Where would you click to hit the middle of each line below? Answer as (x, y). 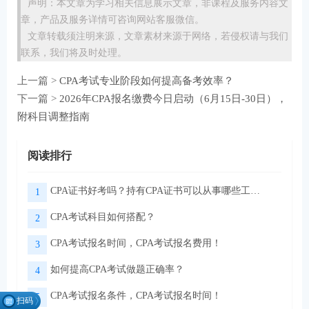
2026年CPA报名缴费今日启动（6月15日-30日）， (173, 99)
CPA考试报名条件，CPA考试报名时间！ (136, 296)
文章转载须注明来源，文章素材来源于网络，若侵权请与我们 (158, 37)
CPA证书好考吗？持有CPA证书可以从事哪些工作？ (255, 191)
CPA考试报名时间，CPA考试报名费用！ (136, 243)
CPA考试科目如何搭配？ (103, 217)
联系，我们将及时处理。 (74, 53)
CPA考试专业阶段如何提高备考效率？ (147, 81)
